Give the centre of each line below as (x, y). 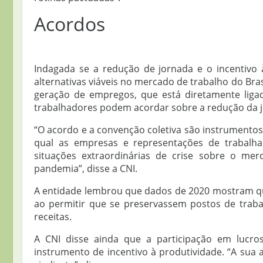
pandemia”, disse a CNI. (86, 169)
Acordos (70, 24)
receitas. (53, 217)
